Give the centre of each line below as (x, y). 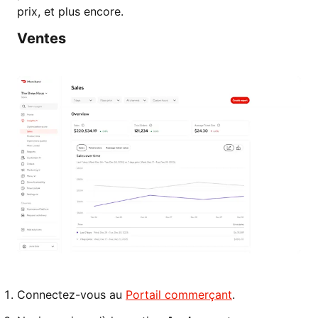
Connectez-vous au (71, 295)
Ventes (42, 38)
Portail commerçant (179, 295)
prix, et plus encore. (70, 11)
